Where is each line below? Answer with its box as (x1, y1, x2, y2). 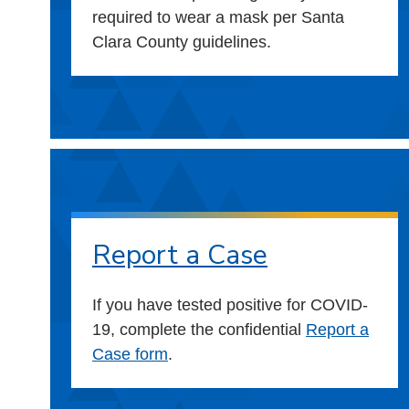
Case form (92, 345, 168, 364)
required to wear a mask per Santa (92, 7, 344, 26)
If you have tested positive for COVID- (92, 296, 368, 315)
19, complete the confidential (92, 320, 306, 340)
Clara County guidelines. (92, 32, 271, 51)
